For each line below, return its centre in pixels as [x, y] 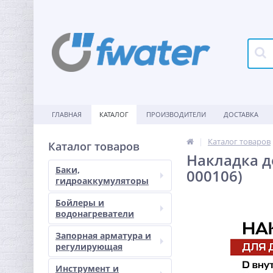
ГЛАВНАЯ [67, 114]
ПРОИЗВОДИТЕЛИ [176, 114]
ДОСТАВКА [241, 114]
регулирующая [89, 246]
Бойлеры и [80, 203]
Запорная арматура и [103, 236]
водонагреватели [95, 214]
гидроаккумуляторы [102, 181]
